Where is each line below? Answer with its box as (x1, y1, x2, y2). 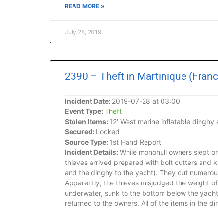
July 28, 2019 (65, 28, 101, 36)
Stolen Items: (65, 117, 109, 126)
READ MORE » (65, 2, 105, 10)
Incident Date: (65, 97, 112, 105)
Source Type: (65, 138, 109, 146)
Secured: (65, 127, 96, 136)
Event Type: (65, 107, 105, 115)
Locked (96, 127, 120, 136)
